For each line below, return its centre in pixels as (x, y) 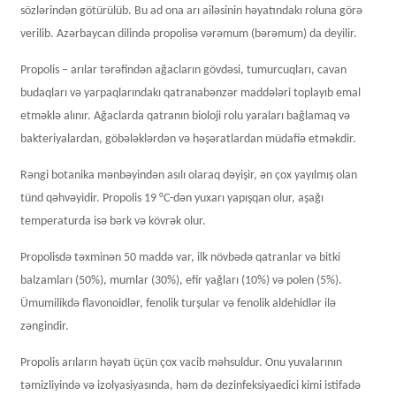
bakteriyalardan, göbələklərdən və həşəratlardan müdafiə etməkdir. (189, 139)
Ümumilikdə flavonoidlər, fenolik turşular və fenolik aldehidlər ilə (178, 303)
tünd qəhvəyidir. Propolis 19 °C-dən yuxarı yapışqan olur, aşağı (171, 198)
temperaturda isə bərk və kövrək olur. (113, 221)
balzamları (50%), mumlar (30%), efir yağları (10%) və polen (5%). (181, 280)
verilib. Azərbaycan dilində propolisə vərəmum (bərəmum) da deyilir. (188, 34)
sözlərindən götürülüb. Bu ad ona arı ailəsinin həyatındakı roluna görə (191, 11)
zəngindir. (44, 326)
